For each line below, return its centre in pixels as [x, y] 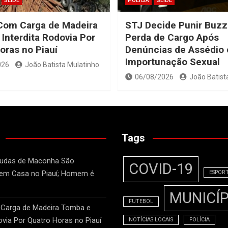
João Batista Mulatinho [62, 65]
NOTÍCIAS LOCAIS [151, 220]
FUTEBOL [141, 202]
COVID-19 [161, 169]
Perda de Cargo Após [172, 38]
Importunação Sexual [173, 62]
